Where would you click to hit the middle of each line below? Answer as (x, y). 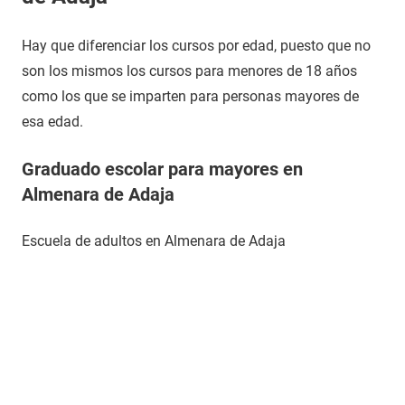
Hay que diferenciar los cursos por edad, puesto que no (196, 46)
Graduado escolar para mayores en (162, 169)
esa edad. (52, 122)
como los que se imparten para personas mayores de (190, 96)
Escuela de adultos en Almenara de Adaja (154, 241)
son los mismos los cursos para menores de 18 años (189, 71)
